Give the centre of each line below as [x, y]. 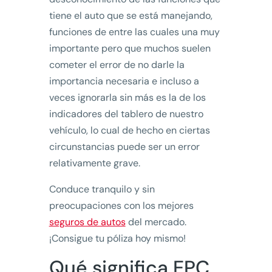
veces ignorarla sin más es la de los [127, 98]
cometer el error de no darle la [117, 65]
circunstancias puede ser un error [124, 147]
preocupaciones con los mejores [121, 206]
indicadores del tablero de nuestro [126, 114]
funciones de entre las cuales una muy [134, 32]
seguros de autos [87, 222]
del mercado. [156, 222]
